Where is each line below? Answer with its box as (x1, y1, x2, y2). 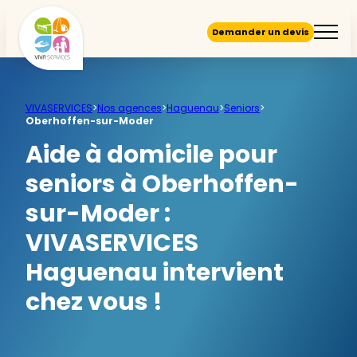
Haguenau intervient (25, 256, 284, 289)
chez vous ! (25, 285, 163, 319)
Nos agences (97, 101, 162, 115)
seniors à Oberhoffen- (25, 167, 299, 201)
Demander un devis (212, 25, 309, 38)
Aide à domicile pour (25, 138, 277, 171)
